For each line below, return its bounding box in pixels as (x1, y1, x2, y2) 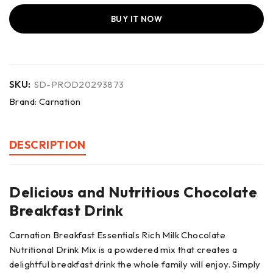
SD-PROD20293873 (34, 78, 124, 90)
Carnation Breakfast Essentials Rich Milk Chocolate (9, 229, 225, 241)
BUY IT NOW (111, 13, 162, 24)
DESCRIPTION (9, 137, 86, 152)
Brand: (9, 95, 39, 107)
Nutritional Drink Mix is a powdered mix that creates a (9, 243, 238, 255)
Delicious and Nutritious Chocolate (9, 182, 258, 201)
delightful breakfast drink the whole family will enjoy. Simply (9, 258, 261, 270)
